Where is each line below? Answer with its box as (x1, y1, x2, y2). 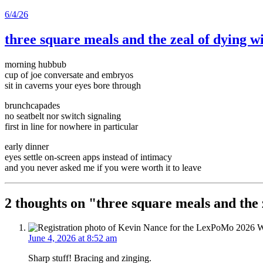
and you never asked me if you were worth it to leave (5, 162, 201, 173)
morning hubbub (5, 59, 66, 69)
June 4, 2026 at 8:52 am (28, 233, 117, 244)
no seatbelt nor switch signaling (5, 110, 121, 121)
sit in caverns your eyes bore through (5, 80, 141, 90)
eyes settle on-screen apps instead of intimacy (5, 151, 172, 162)
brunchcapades (5, 100, 60, 110)
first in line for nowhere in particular (5, 121, 138, 131)
